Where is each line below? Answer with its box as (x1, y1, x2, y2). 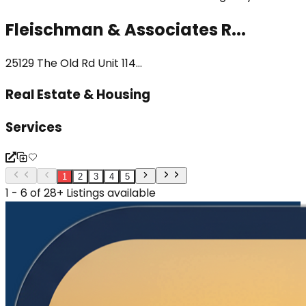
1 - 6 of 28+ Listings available (5, 184, 156, 201)
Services (5, 117, 62, 137)
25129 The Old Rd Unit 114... (5, 55, 142, 72)
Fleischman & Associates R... (5, 18, 246, 41)
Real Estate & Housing (5, 85, 150, 105)
